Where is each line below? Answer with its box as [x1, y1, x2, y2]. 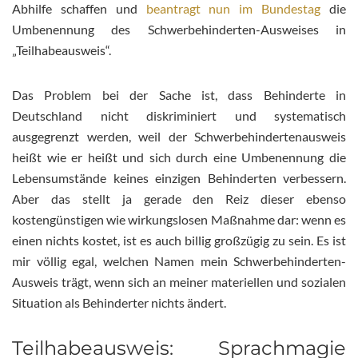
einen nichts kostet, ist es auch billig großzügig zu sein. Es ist [12, 232, 346, 248]
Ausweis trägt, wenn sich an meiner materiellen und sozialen [12, 273, 346, 289]
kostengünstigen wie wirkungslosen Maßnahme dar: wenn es [12, 211, 346, 227]
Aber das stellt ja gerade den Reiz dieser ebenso [12, 190, 346, 206]
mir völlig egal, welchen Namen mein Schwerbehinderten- [12, 253, 346, 268]
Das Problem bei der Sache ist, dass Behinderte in [12, 86, 346, 102]
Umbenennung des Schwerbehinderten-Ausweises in [12, 21, 346, 37]
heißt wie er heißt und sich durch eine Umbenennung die [12, 149, 346, 165]
